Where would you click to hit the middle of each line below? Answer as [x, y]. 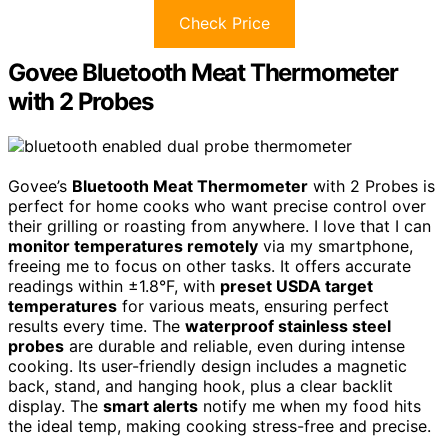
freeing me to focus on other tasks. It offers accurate [209, 265]
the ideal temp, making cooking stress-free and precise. [219, 425]
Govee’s [40, 185]
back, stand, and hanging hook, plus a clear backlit [200, 385]
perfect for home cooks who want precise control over [217, 205]
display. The [55, 405]
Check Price [224, 22]
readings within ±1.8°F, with [114, 285]
